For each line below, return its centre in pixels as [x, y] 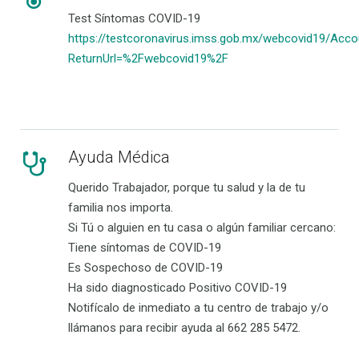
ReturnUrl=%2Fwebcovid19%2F [149, 58]
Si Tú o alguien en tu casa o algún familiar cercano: [202, 228]
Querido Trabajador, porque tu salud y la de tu [187, 188]
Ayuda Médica [119, 157]
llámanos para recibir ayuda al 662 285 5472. [185, 328]
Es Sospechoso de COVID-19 [146, 268]
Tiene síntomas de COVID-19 [145, 248]
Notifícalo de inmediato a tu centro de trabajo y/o [199, 308]
